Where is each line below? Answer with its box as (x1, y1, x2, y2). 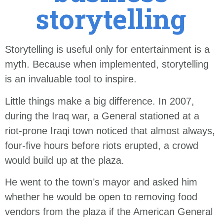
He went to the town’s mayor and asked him (5, 177, 197, 188)
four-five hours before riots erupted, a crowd (5, 140, 198, 151)
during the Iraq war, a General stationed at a (5, 110, 199, 121)
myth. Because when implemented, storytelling (5, 59, 209, 70)
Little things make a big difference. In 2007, (5, 95, 194, 107)
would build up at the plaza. (5, 154, 124, 166)
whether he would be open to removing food (5, 191, 197, 203)
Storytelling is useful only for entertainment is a (5, 44, 210, 55)
